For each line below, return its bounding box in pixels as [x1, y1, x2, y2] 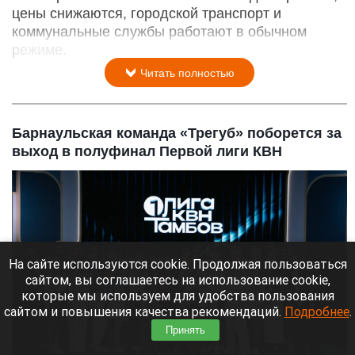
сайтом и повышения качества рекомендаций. [3, 303, 284, 319]
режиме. [12, 41, 67, 58]
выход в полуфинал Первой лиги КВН [12, 143, 282, 159]
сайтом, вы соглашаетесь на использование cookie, [25, 272, 330, 288]
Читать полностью [137, 66, 235, 79]
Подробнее [284, 303, 349, 319]
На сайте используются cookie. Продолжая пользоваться [8, 256, 347, 272]
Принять [166, 324, 205, 336]
